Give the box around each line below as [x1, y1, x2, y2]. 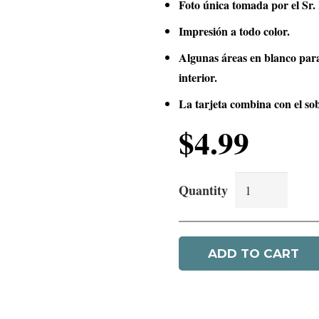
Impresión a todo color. [179, 23, 290, 39]
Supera [178, 190, 214, 208]
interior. [179, 69, 217, 85]
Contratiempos [178, 230, 253, 248]
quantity [178, 250, 220, 268]
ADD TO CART [208, 246, 299, 261]
